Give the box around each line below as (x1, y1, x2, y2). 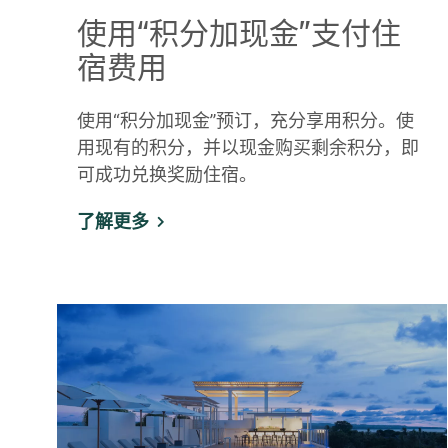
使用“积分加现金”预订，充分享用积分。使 (77, 110, 414, 132)
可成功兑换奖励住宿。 (77, 164, 257, 186)
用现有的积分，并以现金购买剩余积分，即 (77, 137, 419, 159)
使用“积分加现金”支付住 (77, 14, 401, 51)
